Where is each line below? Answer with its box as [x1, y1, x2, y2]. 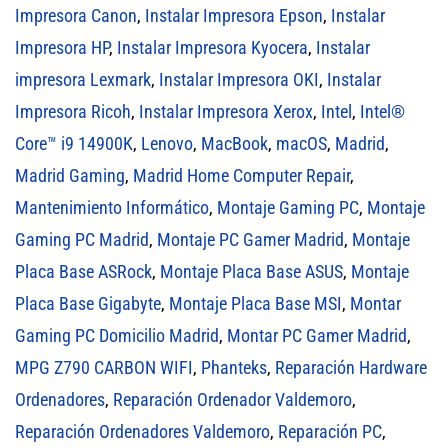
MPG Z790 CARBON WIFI [15, 357, 193, 379]
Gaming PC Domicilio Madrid [15, 325, 219, 347]
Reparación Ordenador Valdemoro [113, 389, 352, 411]
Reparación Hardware [275, 357, 427, 379]
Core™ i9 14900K [15, 133, 133, 155]
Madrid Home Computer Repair [133, 165, 350, 187]
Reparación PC [278, 421, 382, 443]
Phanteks [201, 357, 267, 379]
